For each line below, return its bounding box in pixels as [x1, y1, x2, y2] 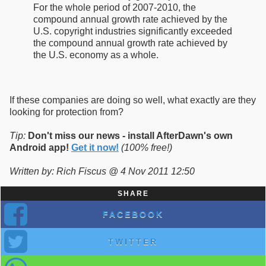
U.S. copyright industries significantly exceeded [33, 26, 232, 37]
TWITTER [108, 237, 158, 247]
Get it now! [71, 142, 119, 153]
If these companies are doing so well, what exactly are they [9, 95, 256, 106]
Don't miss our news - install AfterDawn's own [28, 131, 233, 141]
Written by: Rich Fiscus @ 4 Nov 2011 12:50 [9, 166, 195, 177]
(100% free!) [121, 142, 172, 153]
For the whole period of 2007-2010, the [33, 2, 196, 13]
